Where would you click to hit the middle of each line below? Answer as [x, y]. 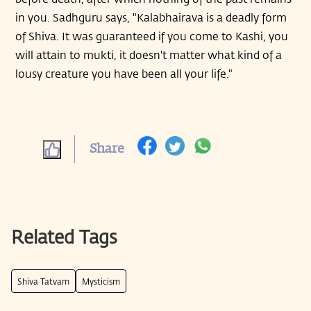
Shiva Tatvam [43, 281]
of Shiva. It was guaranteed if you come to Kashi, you [152, 36]
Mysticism [101, 281]
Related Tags [64, 236]
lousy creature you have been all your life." [124, 73]
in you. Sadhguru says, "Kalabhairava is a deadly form [151, 17]
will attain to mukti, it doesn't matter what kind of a [149, 54]
